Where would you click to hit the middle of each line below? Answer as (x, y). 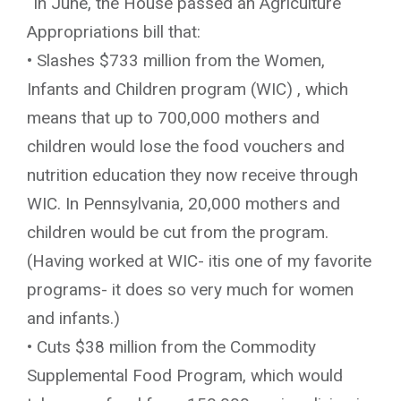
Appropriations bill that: (114, 31)
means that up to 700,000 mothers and (173, 117)
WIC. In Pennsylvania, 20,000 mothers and (183, 203)
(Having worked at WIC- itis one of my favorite (199, 260)
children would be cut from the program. (178, 232)
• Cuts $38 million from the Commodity (171, 346)
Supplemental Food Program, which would (185, 375)
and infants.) (73, 318)
